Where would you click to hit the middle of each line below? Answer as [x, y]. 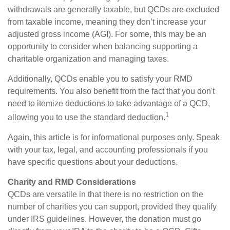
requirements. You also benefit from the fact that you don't [111, 91]
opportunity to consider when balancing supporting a [103, 46]
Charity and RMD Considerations [72, 182]
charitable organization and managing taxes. [88, 59]
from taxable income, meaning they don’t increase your [107, 22]
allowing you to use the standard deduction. [87, 118]
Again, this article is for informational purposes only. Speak [114, 138]
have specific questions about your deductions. [93, 162]
